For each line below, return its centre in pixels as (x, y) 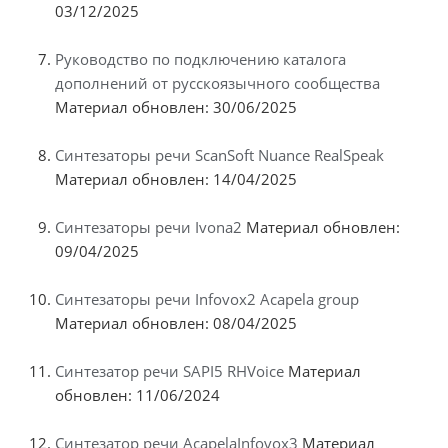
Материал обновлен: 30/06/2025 (176, 106)
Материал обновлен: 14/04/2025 (176, 178)
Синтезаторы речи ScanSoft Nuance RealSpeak (219, 154)
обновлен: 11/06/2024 (137, 394)
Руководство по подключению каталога (200, 58)
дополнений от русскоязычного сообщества (217, 82)
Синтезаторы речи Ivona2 (148, 226)
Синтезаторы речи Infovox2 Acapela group (207, 298)
